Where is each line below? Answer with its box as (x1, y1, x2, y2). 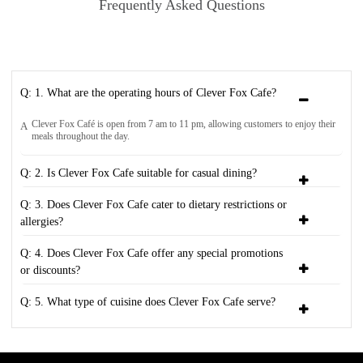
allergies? (20, 215, 63, 228)
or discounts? (20, 263, 80, 276)
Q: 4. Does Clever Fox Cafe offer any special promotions (20, 246, 283, 259)
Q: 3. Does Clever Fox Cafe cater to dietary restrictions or (20, 198, 287, 211)
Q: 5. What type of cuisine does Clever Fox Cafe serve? (20, 295, 275, 308)
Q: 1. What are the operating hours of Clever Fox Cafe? (20, 86, 276, 99)
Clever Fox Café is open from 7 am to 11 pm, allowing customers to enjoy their (32, 117, 335, 130)
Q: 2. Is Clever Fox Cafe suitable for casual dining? (20, 166, 257, 179)
